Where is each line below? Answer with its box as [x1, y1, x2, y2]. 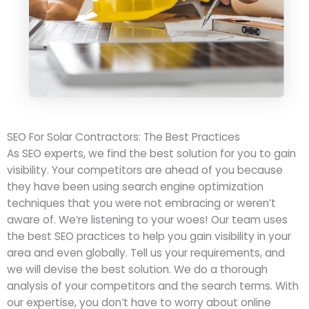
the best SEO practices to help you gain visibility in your [7, 228, 291, 243]
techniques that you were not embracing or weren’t [7, 195, 276, 210]
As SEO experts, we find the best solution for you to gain [7, 146, 296, 161]
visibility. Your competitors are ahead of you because [7, 162, 283, 177]
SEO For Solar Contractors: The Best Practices [7, 129, 240, 144]
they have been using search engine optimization [7, 179, 263, 194]
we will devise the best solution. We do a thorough [7, 261, 268, 277]
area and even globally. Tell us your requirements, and [7, 245, 285, 260]
